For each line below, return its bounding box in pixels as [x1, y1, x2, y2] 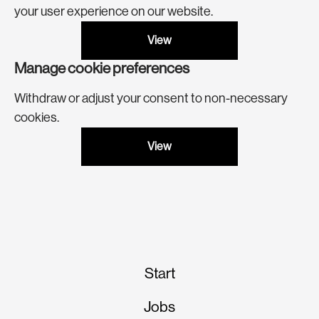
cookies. [14, 110, 59, 125]
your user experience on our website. [14, 4, 213, 19]
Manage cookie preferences [14, 60, 189, 77]
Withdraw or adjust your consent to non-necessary [14, 91, 288, 105]
